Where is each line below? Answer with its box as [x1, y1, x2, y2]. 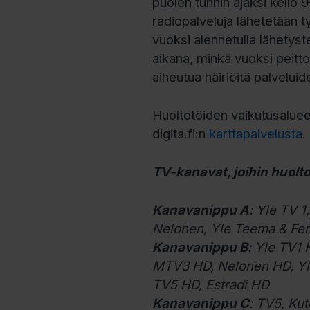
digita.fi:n [152, 125, 210, 141]
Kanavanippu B [152, 239, 248, 255]
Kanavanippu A [152, 201, 250, 217]
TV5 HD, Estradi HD [152, 276, 270, 292]
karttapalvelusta [209, 125, 303, 141]
